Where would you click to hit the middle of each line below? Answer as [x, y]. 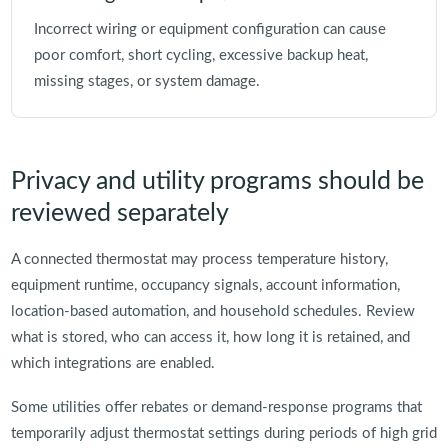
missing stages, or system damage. [146, 82]
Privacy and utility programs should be [217, 182]
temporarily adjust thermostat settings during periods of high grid [223, 434]
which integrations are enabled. [112, 364]
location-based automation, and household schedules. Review [212, 312]
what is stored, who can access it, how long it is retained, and [210, 338]
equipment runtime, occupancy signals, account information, [205, 286]
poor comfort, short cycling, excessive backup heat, [200, 56]
